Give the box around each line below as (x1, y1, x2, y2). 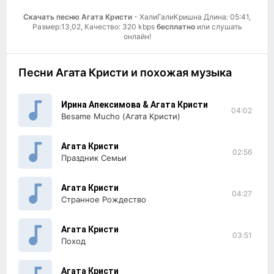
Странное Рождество (61, 194, 146, 204)
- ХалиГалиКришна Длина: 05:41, (134, 12, 251, 21)
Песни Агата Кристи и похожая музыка (18, 66, 232, 79)
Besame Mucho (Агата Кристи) (61, 111, 180, 121)
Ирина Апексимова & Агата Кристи (61, 100, 208, 109)
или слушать (194, 22, 242, 31)
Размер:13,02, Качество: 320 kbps (32, 22, 157, 31)
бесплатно (156, 22, 195, 31)
